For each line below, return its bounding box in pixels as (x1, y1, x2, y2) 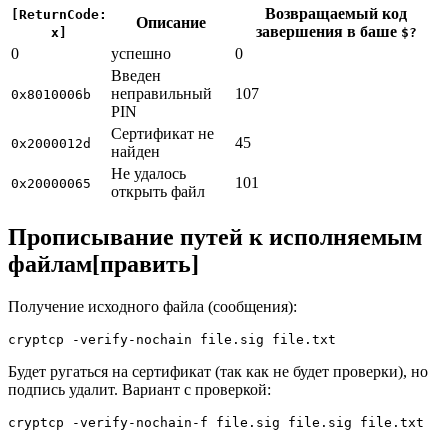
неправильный (111, 84, 212, 102)
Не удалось (111, 164, 186, 182)
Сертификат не (111, 124, 214, 142)
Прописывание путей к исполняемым (8, 223, 422, 250)
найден (111, 142, 160, 160)
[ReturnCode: (11, 6, 107, 22)
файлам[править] (8, 250, 199, 277)
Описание (136, 13, 206, 31)
